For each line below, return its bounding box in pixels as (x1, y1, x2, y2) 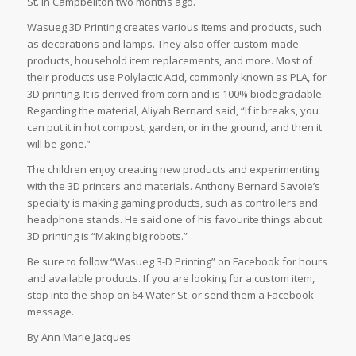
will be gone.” (26, 136, 91, 151)
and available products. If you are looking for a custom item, (26, 270, 315, 285)
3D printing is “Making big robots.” (26, 228, 188, 243)
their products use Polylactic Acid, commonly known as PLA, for (26, 69, 327, 84)
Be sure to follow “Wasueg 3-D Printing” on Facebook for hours (26, 253, 327, 269)
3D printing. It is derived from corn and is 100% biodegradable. (26, 86, 324, 101)
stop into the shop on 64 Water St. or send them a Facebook (26, 287, 314, 302)
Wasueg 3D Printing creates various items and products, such (26, 19, 322, 34)
